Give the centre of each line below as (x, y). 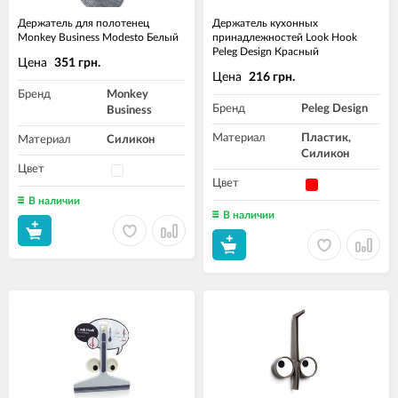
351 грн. (77, 64)
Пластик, (326, 138)
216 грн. (272, 78)
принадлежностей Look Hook (285, 37)
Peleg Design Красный (266, 52)
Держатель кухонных (265, 23)
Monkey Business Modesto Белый (98, 37)
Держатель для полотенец (84, 23)
